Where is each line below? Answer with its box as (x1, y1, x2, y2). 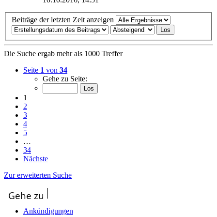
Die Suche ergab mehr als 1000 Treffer (4, 49, 123, 58)
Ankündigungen (23, 207, 73, 216)
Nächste (23, 155, 48, 163)
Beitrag (80, 2, 102, 11)
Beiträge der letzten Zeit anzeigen (12, 15, 116, 24)
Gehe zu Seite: (43, 75, 87, 83)
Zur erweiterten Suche (4, 171, 72, 180)
